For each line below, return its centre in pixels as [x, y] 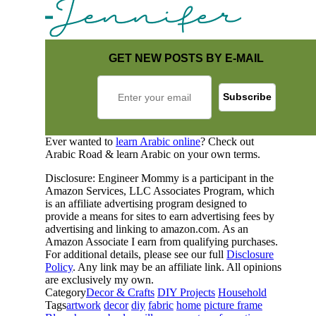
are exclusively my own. [99, 279]
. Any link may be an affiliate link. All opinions [177, 267]
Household [242, 292]
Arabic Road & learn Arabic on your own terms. [153, 154]
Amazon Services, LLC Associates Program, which [160, 190]
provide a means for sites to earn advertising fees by [160, 216]
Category [66, 292]
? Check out [227, 141]
